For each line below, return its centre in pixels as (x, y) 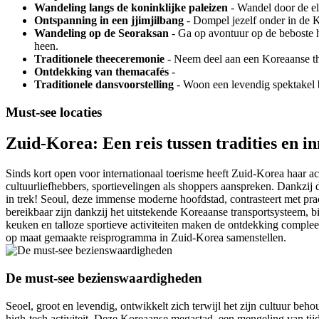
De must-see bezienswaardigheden (104, 278)
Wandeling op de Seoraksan (101, 33)
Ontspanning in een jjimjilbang (109, 20)
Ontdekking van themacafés (101, 71)
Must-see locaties (54, 112)
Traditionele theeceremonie (99, 58)
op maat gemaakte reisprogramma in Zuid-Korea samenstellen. (146, 238)
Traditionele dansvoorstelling (104, 84)
